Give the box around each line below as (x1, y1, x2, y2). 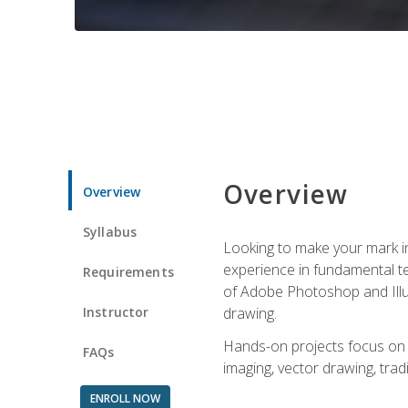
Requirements (83, 262, 174, 280)
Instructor (83, 302, 149, 321)
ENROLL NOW (89, 390, 160, 406)
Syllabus (83, 222, 138, 240)
